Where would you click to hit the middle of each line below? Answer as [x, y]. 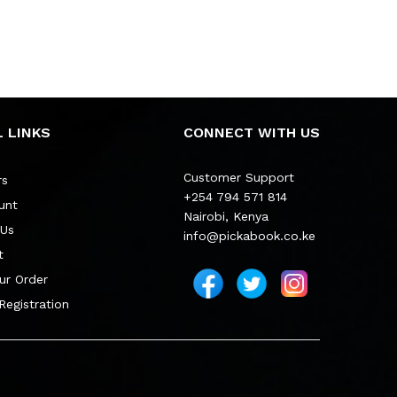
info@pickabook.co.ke [249, 235]
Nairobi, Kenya [226, 216]
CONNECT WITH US [251, 132]
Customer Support [238, 177]
